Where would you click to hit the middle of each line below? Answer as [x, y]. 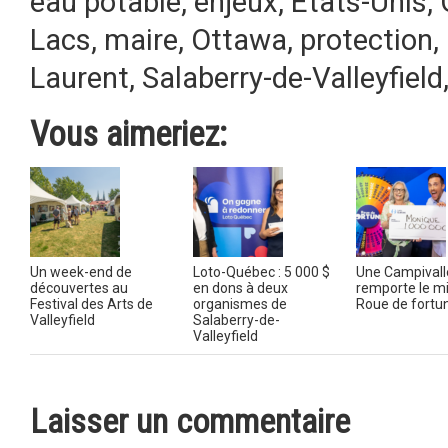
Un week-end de [81, 272]
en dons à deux [240, 288]
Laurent [79, 78]
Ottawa [239, 40]
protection [366, 40]
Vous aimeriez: [128, 134]
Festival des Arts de [91, 304]
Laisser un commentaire [190, 421]
